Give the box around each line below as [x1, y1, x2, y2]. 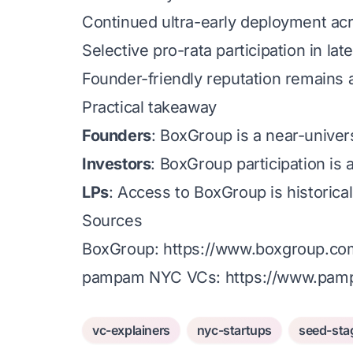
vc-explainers [92, 322, 170, 338]
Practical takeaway [82, 98, 217, 117]
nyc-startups [196, 322, 273, 338]
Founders [82, 126, 151, 145]
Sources [82, 211, 143, 230]
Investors [82, 154, 151, 173]
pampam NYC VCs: [82, 268, 225, 287]
